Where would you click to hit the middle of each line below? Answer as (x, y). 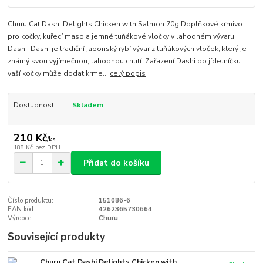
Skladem (87, 105)
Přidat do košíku (116, 163)
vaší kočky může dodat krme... (59, 73)
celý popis (128, 73)
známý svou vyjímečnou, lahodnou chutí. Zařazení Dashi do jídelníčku (124, 61)
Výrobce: (21, 218)
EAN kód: (22, 209)
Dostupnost (33, 105)
